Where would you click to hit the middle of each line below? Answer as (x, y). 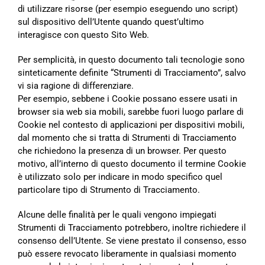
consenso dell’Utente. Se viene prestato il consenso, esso (132, 241)
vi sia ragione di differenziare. (76, 86)
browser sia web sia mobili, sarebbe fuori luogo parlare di (131, 112)
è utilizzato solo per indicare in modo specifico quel (120, 177)
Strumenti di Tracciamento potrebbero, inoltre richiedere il (132, 228)
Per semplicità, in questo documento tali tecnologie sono (131, 60)
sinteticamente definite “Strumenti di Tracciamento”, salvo (132, 73)
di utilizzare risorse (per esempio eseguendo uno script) (128, 9)
